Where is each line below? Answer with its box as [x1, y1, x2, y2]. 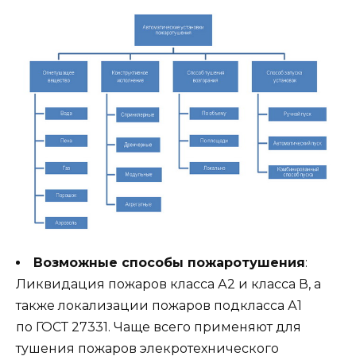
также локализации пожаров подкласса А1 [16, 298, 302, 314]
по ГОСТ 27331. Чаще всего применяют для [16, 319, 301, 335]
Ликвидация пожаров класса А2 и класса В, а [16, 277, 321, 292]
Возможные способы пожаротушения [33, 255, 305, 271]
